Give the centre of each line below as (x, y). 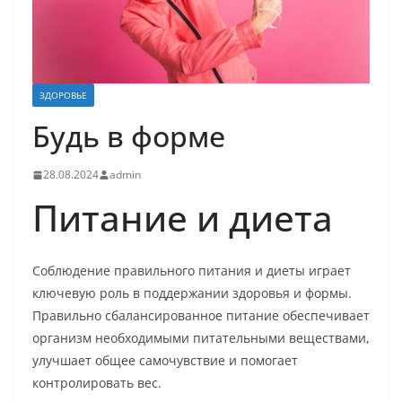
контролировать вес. (97, 383)
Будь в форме (129, 136)
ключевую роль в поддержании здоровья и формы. (192, 293)
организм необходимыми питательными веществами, (201, 338)
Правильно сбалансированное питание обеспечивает (201, 316)
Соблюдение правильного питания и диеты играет (192, 271)
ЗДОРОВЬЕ (63, 96)
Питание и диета (183, 218)
